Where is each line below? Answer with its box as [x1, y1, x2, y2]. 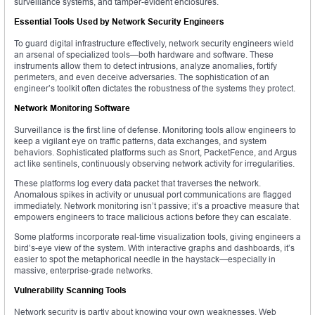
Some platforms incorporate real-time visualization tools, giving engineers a [14, 231, 301, 243]
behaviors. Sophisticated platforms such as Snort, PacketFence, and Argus [14, 147, 297, 158]
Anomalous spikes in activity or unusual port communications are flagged [14, 189, 292, 200]
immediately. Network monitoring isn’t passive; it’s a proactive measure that [14, 200, 299, 212]
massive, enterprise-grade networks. [14, 265, 153, 276]
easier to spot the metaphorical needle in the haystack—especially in [14, 254, 276, 265]
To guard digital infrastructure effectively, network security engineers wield [14, 38, 294, 49]
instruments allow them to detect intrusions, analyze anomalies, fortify [14, 60, 277, 72]
